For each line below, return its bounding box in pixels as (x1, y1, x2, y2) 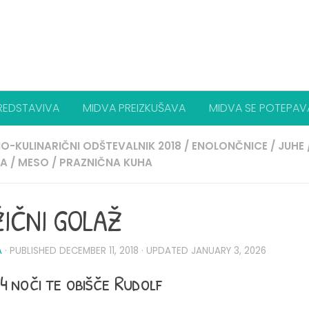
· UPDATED (139, 244, 191, 257)
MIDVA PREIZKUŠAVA (83, 100, 186, 116)
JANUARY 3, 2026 (191, 244, 266, 257)
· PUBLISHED (5, 244, 59, 257)
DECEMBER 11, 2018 (59, 244, 139, 257)
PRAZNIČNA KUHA (59, 155, 152, 170)
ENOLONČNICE (192, 139, 268, 153)
